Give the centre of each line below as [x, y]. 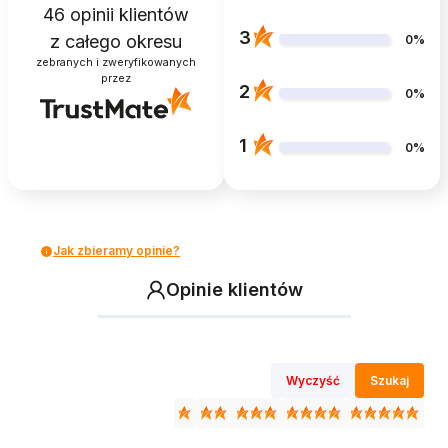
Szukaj [389, 381]
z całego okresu [116, 41]
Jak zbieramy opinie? [116, 251]
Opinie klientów [234, 290]
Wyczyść [313, 381]
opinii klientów [127, 14]
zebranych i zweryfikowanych [116, 62]
